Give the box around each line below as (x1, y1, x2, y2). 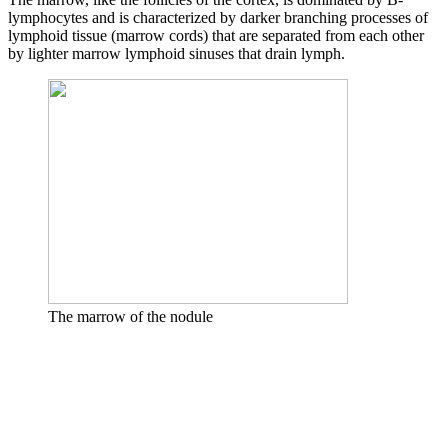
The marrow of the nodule (48, 308, 213, 326)
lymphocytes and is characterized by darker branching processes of (8, 9, 428, 27)
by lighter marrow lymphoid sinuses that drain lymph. (8, 45, 345, 63)
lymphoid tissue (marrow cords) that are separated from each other (8, 27, 424, 45)
